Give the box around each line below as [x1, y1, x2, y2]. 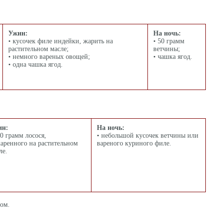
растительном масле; [8, 45, 69, 53]
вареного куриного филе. [97, 140, 171, 147]
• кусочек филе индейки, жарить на [8, 37, 113, 45]
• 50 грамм [153, 37, 184, 45]
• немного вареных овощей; [8, 53, 90, 60]
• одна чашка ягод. [8, 61, 63, 68]
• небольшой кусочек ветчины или [97, 132, 199, 139]
